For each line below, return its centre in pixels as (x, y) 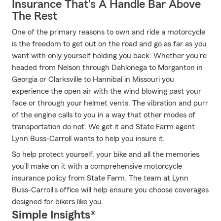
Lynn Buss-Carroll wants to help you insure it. (88, 139)
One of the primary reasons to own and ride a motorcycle (109, 32)
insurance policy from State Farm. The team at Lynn (100, 178)
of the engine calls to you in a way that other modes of (104, 115)
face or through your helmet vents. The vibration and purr (110, 103)
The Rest (35, 16)
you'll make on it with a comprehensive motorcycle (97, 166)
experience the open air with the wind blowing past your (107, 91)
